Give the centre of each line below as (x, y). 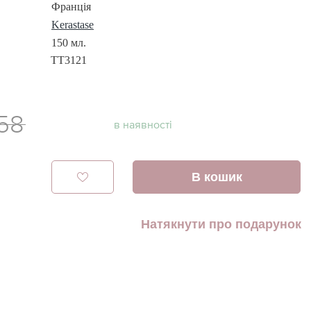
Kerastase (73, 25)
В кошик (217, 177)
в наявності (143, 124)
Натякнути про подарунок (221, 224)
